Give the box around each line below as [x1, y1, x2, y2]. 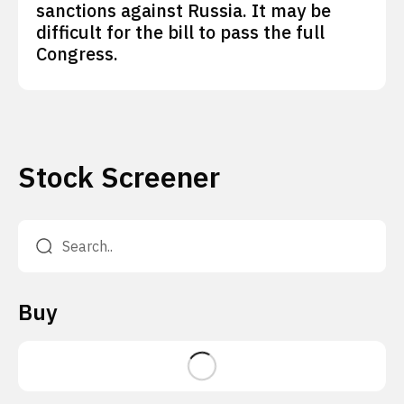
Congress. [36, 41, 118, 66]
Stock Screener [18, 158, 220, 196]
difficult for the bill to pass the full [36, 20, 325, 44]
